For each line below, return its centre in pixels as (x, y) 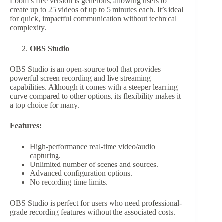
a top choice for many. (45, 105)
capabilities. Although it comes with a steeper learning (94, 87)
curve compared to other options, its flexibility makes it (95, 96)
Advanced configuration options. (81, 173)
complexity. (28, 28)
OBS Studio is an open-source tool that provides (85, 69)
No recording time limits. (69, 182)
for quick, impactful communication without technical (93, 19)
